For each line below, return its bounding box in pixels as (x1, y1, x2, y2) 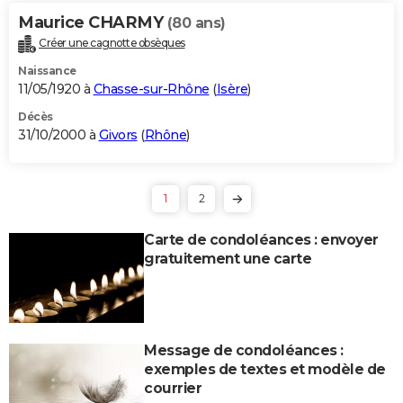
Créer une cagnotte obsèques (39, 35, 185, 49)
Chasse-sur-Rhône (93, 80, 210, 97)
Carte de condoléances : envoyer (144, 230, 379, 248)
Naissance (18, 63, 76, 77)
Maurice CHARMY (18, 12, 167, 32)
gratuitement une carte (144, 249, 311, 267)
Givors (98, 126, 138, 143)
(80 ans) (166, 13, 226, 31)
